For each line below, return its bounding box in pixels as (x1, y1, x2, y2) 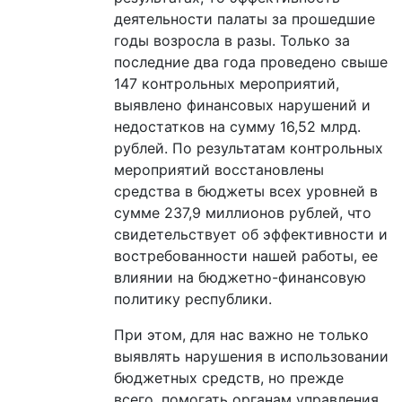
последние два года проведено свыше (114, 52, 388, 71)
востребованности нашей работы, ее (114, 246, 378, 265)
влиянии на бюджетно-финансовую (114, 267, 366, 286)
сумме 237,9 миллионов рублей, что (114, 203, 371, 222)
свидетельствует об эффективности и (114, 224, 388, 243)
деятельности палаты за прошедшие (114, 9, 375, 28)
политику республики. (114, 289, 272, 308)
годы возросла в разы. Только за (114, 31, 350, 49)
